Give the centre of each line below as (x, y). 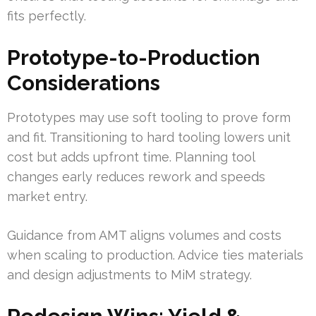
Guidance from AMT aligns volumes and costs (144, 236)
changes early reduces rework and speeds (136, 177)
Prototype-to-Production (134, 58)
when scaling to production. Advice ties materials (155, 255)
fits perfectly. (47, 16)
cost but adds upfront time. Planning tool (131, 157)
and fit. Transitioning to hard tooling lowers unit (149, 138)
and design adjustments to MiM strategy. (129, 275)
